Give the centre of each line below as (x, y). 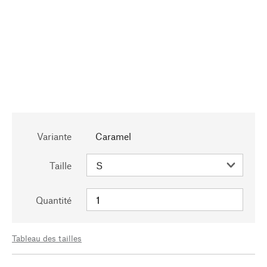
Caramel (113, 136)
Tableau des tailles (47, 238)
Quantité (54, 200)
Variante (54, 136)
